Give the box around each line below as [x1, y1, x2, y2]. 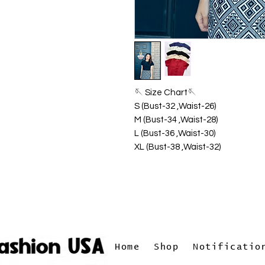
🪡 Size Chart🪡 [134, 88, 196, 97]
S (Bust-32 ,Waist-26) [134, 102, 216, 111]
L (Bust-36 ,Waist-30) [134, 129, 215, 138]
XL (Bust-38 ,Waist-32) [134, 143, 221, 151]
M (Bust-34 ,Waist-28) [134, 115, 218, 124]
